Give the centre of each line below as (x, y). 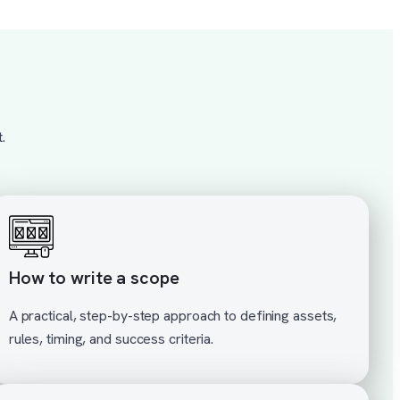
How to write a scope (94, 278)
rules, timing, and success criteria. (111, 339)
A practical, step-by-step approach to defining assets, (173, 316)
